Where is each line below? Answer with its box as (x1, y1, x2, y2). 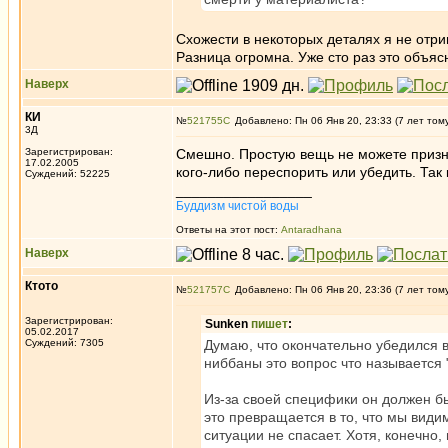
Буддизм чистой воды (176, 199, 299, 213)
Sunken (205, 317, 251, 331)
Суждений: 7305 (25, 337, 104, 348)
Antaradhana (281, 224, 342, 235)
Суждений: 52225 (25, 168, 110, 179)
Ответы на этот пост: (176, 224, 281, 235)
